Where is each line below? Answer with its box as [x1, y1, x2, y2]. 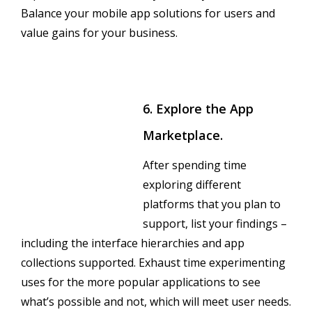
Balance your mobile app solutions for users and [21, 5, 275, 21]
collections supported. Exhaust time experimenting [21, 254, 286, 270]
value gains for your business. [21, 24, 178, 40]
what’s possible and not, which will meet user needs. [21, 293, 291, 309]
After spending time [143, 157, 247, 173]
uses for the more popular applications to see [21, 274, 260, 290]
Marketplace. [143, 126, 223, 143]
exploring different [143, 176, 241, 192]
